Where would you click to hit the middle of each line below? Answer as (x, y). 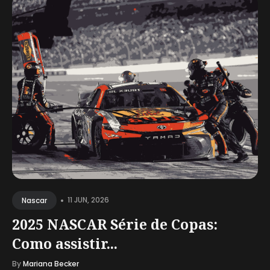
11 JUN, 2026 (88, 200)
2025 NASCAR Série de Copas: (115, 224)
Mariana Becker (51, 263)
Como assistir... (65, 243)
